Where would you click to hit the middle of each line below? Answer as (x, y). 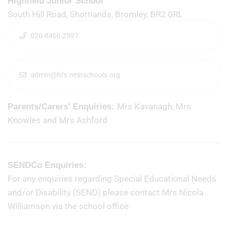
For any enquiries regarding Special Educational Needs (112, 179)
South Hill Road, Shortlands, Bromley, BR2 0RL (105, 14)
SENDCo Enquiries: (47, 165)
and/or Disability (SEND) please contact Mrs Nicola (106, 192)
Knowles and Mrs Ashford (58, 120)
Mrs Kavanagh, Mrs (154, 106)
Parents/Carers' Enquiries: (62, 107)
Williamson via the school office (68, 206)
